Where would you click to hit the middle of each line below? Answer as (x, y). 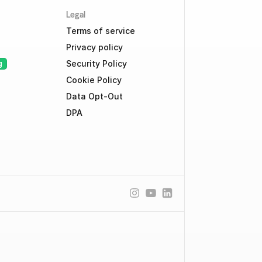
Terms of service (100, 31)
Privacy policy (94, 47)
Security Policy (96, 63)
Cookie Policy (94, 80)
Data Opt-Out (94, 96)
